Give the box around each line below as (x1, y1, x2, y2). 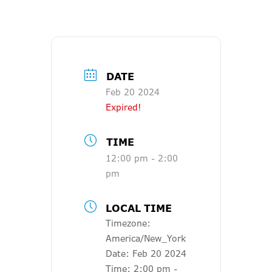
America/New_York (106, 233, 186, 244)
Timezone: (106, 217, 151, 229)
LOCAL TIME (106, 202, 172, 215)
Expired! (106, 101, 141, 113)
